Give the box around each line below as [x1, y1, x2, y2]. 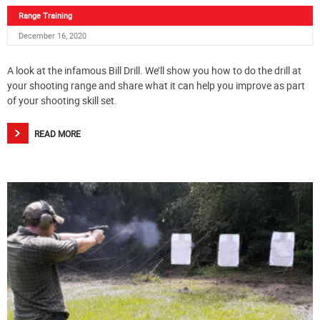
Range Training [19, 10, 72, 21]
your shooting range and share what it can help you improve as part [7, 79, 305, 93]
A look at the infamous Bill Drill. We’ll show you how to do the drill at [7, 64, 301, 78]
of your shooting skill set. [7, 94, 117, 108]
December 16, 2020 [19, 30, 86, 41]
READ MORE [34, 128, 81, 140]
